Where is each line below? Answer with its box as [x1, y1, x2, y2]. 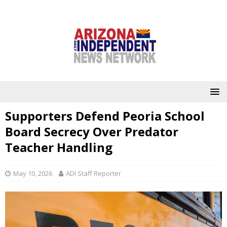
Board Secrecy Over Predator [5, 123, 178, 140]
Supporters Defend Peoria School [5, 107, 205, 124]
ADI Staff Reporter [66, 169, 121, 178]
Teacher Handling [5, 139, 112, 156]
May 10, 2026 [13, 169, 52, 178]
